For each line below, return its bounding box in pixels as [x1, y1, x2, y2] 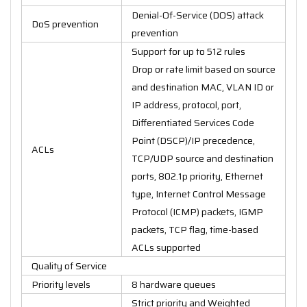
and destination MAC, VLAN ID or [132, 79, 274, 95]
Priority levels [32, 276, 90, 292]
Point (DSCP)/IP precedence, [132, 132, 255, 148]
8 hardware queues [132, 276, 216, 292]
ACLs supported [132, 239, 201, 255]
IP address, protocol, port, [132, 97, 241, 112]
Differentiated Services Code [132, 114, 254, 130]
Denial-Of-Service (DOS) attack [132, 7, 264, 23]
